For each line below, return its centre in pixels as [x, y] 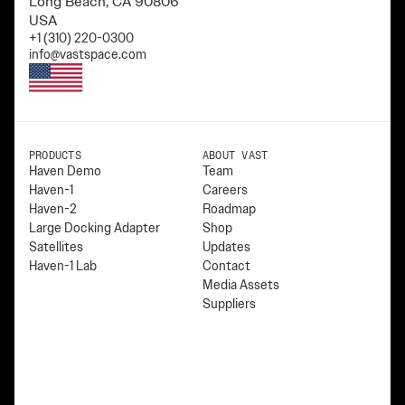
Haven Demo [65, 171]
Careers [225, 190]
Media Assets [241, 285]
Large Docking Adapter [94, 228]
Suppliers [229, 304]
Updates [226, 247]
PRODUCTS [55, 156]
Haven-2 [53, 209]
